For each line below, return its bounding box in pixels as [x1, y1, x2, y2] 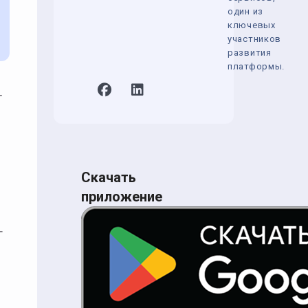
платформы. [228, 61, 285, 71]
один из [228, 6, 263, 16]
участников [228, 34, 281, 44]
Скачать [81, 169, 136, 186]
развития [228, 47, 272, 58]
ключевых [228, 20, 276, 30]
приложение [81, 188, 162, 205]
